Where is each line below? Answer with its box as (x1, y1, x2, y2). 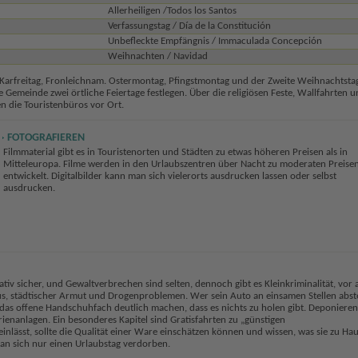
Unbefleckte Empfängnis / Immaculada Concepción (107, 35, 322, 46)
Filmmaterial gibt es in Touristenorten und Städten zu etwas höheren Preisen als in (2, 147, 348, 158)
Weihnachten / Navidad (107, 50, 208, 62)
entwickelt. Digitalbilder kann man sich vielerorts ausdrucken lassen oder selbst (2, 171, 336, 182)
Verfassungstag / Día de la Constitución (107, 20, 271, 31)
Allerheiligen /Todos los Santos (107, 5, 237, 16)
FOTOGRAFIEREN (6, 131, 85, 144)
